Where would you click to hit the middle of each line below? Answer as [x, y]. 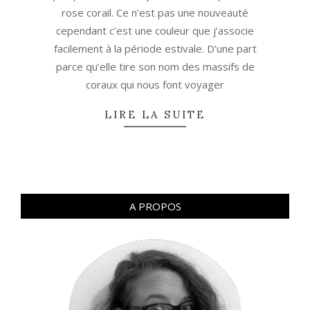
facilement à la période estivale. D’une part [155, 49]
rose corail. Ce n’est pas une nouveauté [155, 13]
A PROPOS [155, 207]
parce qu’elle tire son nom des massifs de [155, 67]
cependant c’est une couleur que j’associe [155, 31]
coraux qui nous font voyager [155, 85]
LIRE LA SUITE [155, 115]
